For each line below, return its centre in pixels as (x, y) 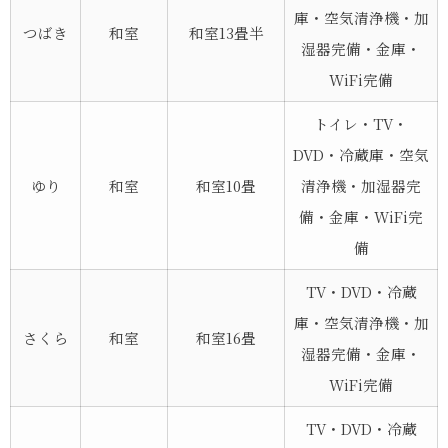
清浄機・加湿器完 (361, 185)
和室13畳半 (226, 32)
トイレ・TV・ (361, 123)
